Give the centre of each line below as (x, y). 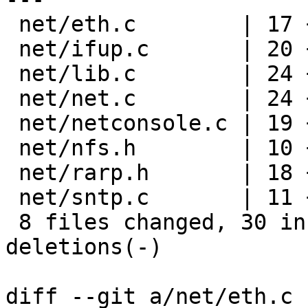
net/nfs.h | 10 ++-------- (12, 148)
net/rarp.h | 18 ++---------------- (12, 173)
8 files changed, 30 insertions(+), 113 (12, 222)
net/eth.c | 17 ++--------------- (12, 24)
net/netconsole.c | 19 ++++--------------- (12, 123)
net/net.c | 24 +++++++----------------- (12, 99)
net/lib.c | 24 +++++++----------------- (12, 74)
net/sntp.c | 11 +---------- (12, 198)
